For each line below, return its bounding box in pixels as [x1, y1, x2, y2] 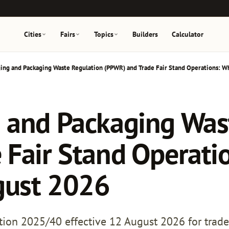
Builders [132, 30, 158, 39]
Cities [24, 30, 41, 39]
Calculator [172, 30, 204, 39]
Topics [94, 30, 114, 39]
